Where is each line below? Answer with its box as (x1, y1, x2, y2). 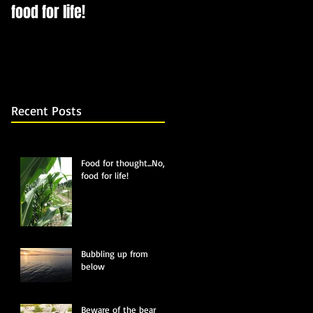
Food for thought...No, (81, 156, 165, 168)
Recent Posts (11, 102, 82, 118)
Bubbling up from (81, 247, 148, 259)
